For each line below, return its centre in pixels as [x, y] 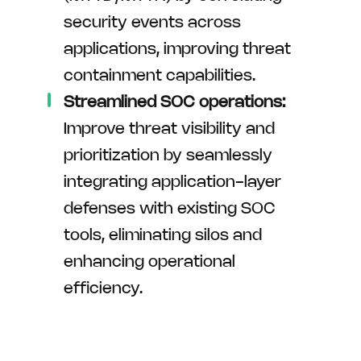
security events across [152, 23]
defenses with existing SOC [170, 209]
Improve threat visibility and [169, 129]
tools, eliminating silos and [163, 235]
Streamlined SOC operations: [174, 102]
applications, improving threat [177, 49]
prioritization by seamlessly [168, 156]
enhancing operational [149, 262]
